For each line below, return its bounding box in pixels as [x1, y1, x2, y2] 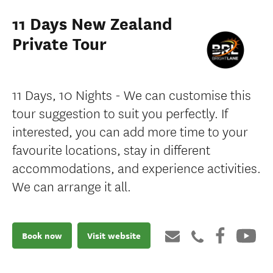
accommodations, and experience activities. [12, 158, 261, 177]
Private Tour [12, 34, 107, 55]
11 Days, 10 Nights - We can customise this [12, 85, 251, 104]
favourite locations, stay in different [12, 140, 210, 159]
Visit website [87, 229, 141, 242]
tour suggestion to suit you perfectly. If [12, 103, 228, 122]
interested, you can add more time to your [12, 121, 248, 141]
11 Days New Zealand [12, 14, 172, 35]
